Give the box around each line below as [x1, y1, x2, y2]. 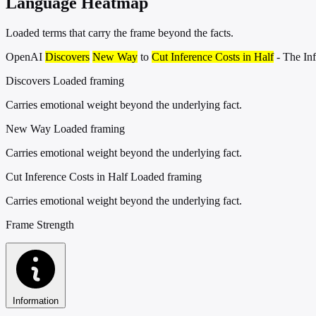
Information [13, 295, 59, 306]
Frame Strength [6, 218, 74, 231]
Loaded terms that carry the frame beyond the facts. [6, 26, 233, 39]
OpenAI [6, 50, 45, 63]
